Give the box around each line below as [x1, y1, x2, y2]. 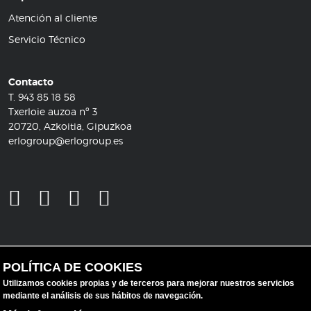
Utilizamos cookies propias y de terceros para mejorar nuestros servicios [3, 278, 295, 288]
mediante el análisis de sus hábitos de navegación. [3, 291, 203, 301]
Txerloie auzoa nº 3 [8, 105, 97, 117]
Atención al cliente [8, 11, 97, 24]
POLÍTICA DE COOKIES [3, 260, 143, 274]
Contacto [8, 75, 53, 88]
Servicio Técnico [8, 33, 85, 45]
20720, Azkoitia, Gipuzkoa [8, 119, 132, 132]
